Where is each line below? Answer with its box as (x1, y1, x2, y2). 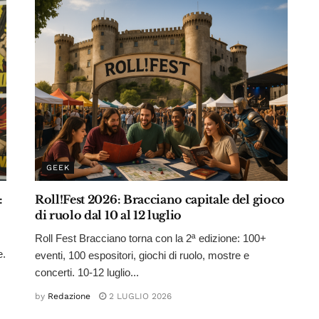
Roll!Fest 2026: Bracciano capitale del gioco (35, 192, 285, 206)
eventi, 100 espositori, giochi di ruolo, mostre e (35, 249, 249, 261)
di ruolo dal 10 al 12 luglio (35, 207, 182, 222)
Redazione (48, 291, 90, 301)
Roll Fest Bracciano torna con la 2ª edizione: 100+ (35, 231, 266, 244)
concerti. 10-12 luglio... (35, 266, 139, 278)
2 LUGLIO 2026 (106, 291, 172, 301)
